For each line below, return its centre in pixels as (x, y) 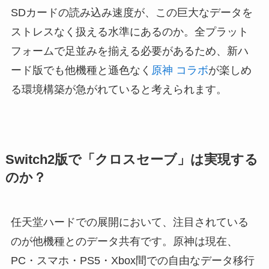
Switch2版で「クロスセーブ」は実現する (131, 160)
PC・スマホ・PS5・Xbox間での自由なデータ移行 (132, 261)
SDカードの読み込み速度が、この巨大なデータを (131, 13)
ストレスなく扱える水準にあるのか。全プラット (129, 32)
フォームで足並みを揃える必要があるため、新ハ (129, 51)
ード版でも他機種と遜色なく (81, 71)
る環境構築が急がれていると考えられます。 (119, 90)
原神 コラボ (180, 71)
